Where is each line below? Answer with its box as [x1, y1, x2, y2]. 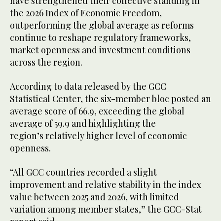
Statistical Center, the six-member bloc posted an [10, 93, 211, 105]
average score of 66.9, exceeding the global [10, 105, 184, 117]
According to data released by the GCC [10, 80, 166, 93]
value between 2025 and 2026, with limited [10, 191, 179, 203]
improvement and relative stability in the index [10, 179, 201, 191]
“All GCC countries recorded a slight [10, 166, 157, 179]
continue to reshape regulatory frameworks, [10, 32, 191, 44]
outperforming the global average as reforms [10, 19, 194, 32]
